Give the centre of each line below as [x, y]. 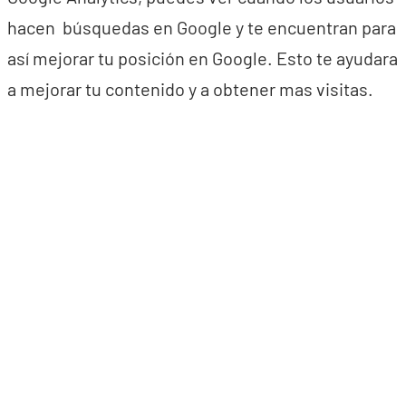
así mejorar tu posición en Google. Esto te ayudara [203, 58]
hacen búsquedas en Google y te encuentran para [202, 27]
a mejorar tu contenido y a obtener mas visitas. [190, 89]
